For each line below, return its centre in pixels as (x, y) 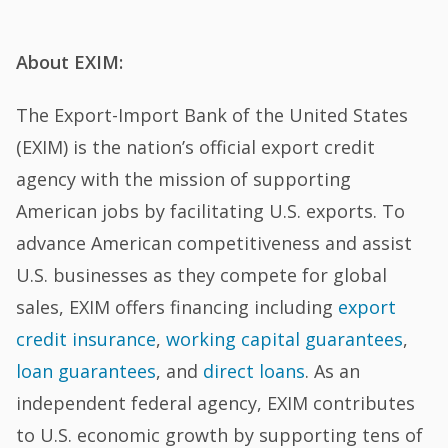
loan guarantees (86, 371)
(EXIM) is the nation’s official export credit (196, 147)
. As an (333, 371)
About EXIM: (70, 61)
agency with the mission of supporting (184, 179)
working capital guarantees (285, 339)
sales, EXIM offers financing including (177, 307)
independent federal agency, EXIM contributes (216, 403)
